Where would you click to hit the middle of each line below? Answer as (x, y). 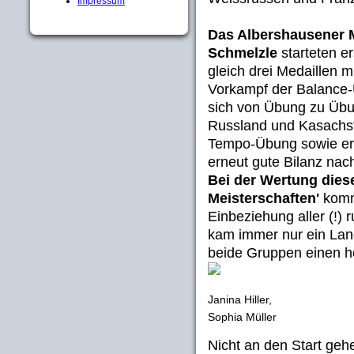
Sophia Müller (242, 316)
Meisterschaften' (264, 198)
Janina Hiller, (240, 299)
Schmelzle (243, 53)
